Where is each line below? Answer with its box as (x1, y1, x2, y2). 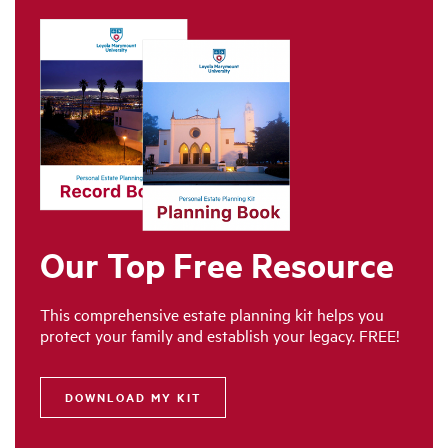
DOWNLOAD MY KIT (65, 390, 201, 406)
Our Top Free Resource (40, 241, 394, 289)
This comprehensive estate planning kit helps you (40, 304, 384, 326)
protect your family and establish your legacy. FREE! (40, 325, 400, 347)
